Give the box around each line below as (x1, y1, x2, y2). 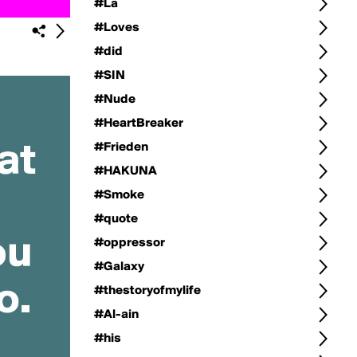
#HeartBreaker (94, 117, 183, 130)
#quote (94, 213, 138, 226)
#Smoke (94, 189, 144, 202)
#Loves (94, 22, 139, 34)
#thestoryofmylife (94, 284, 201, 297)
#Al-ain (94, 308, 139, 321)
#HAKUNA (94, 165, 157, 178)
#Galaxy (94, 261, 144, 273)
